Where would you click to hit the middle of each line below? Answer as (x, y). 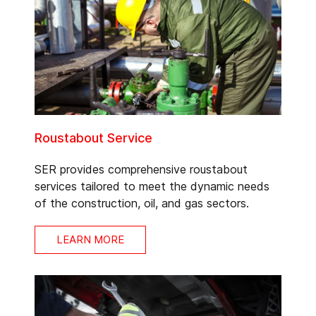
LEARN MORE (90, 239)
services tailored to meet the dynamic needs (152, 186)
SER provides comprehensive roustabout (141, 169)
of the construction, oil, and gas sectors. (142, 203)
